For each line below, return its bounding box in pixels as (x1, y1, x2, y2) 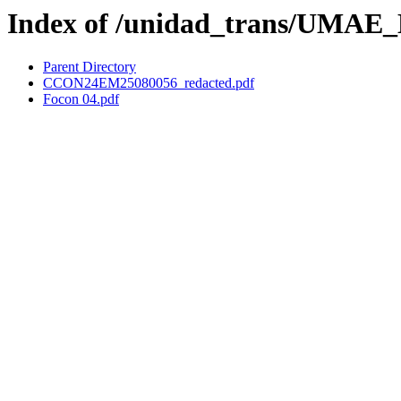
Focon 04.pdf (43, 91, 119, 107)
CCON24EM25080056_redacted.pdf (43, 75, 254, 91)
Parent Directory (43, 59, 136, 75)
